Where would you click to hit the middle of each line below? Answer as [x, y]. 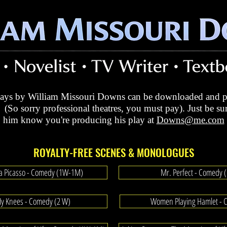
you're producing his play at [101, 120]
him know [24, 120]
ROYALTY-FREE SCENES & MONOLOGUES [113, 152]
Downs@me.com [190, 120]
